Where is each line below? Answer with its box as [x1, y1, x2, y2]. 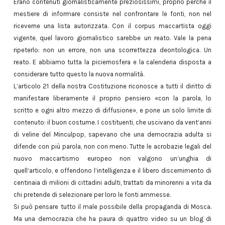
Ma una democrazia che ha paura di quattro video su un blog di [13, 215, 212, 223]
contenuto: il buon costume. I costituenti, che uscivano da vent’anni [13, 119, 212, 127]
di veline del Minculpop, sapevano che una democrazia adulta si [13, 131, 212, 139]
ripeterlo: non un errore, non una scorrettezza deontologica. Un [13, 46, 212, 54]
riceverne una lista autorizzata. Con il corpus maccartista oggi [13, 22, 212, 30]
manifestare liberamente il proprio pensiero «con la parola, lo [13, 94, 212, 102]
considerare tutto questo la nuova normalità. [13, 70, 144, 78]
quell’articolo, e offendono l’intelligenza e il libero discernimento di [13, 167, 212, 175]
